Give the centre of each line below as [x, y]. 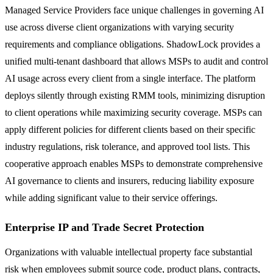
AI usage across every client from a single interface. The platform [130, 78]
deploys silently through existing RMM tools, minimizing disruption [135, 95]
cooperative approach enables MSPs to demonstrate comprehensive [134, 163]
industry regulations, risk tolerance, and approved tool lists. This [127, 146]
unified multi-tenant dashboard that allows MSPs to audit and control [136, 61]
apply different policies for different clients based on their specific [130, 129]
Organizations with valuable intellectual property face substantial [129, 252]
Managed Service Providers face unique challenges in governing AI [134, 10]
